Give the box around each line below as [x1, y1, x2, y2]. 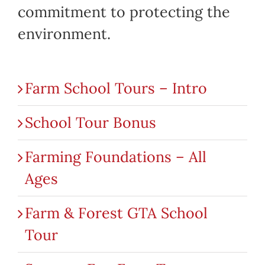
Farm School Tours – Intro [24, 78, 207, 98]
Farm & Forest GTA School [24, 203, 208, 222]
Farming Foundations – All [24, 147, 206, 166]
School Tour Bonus [24, 112, 156, 132]
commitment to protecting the [17, 2, 230, 21]
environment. [17, 24, 111, 43]
